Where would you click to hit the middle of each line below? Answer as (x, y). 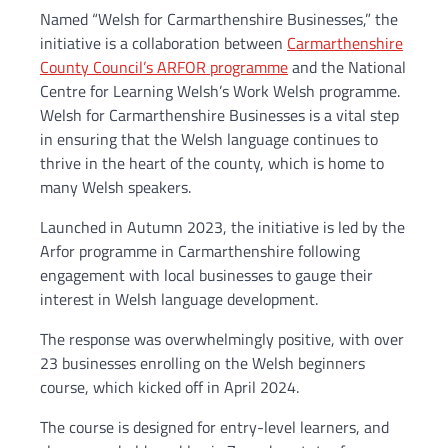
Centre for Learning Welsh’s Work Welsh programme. (220, 91)
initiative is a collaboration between (163, 43)
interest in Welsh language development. (179, 299)
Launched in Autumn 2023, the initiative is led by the (222, 227)
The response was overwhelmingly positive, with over (222, 339)
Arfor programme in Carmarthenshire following (200, 251)
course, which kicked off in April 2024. (169, 387)
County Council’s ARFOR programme (164, 67)
